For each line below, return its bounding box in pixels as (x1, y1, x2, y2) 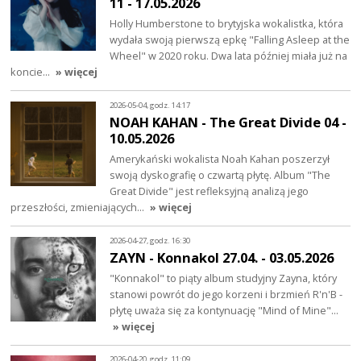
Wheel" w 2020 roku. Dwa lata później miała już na (110, 48, 348, 64)
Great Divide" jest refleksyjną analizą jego (110, 184, 309, 199)
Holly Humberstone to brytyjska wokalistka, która (110, 16, 344, 31)
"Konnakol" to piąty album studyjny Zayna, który (110, 271, 338, 286)
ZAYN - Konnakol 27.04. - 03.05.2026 (110, 248, 334, 268)
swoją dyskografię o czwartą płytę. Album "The (110, 168, 331, 183)
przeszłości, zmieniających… (10, 200, 147, 215)
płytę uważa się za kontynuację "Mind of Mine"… (110, 303, 339, 318)
